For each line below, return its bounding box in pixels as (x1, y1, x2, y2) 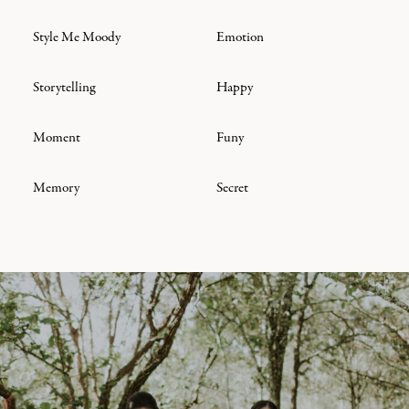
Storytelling (32, 81, 95, 96)
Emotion (215, 31, 264, 46)
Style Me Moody (32, 31, 121, 46)
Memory (32, 182, 79, 195)
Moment (32, 131, 80, 146)
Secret (215, 182, 248, 195)
